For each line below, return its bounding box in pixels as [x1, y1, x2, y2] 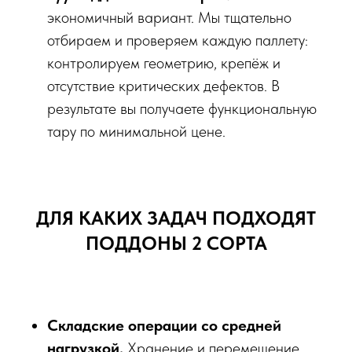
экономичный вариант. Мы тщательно [47, 8, 291, 27]
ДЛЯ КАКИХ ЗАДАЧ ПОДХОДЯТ [36, 207, 316, 230]
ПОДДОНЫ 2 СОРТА [85, 232, 267, 255]
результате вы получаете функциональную [47, 99, 317, 119]
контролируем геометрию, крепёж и [47, 53, 280, 73]
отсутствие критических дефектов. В [47, 76, 280, 96]
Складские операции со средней [47, 316, 281, 335]
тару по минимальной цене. [47, 122, 225, 141]
